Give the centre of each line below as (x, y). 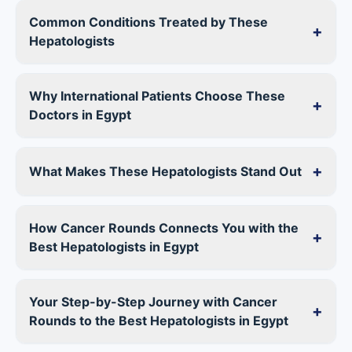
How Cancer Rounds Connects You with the (164, 228)
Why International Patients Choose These (157, 96)
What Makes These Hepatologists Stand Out (165, 171)
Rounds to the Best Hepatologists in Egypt (159, 321)
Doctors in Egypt (80, 115)
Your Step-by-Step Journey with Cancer (153, 302)
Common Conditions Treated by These (148, 22)
